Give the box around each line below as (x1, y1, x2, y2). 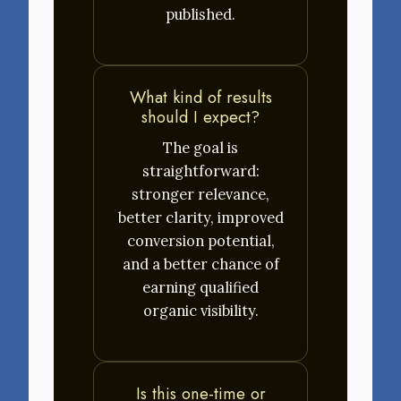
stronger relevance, (132, 185, 269, 204)
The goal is (163, 139, 238, 158)
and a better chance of (122, 255, 279, 274)
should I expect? (141, 105, 260, 130)
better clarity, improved (117, 209, 284, 227)
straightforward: (141, 162, 260, 181)
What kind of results (129, 85, 272, 110)
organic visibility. (142, 302, 259, 320)
